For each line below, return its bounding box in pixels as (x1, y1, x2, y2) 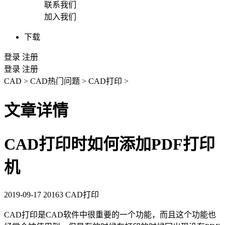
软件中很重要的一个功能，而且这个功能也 (63, 210, 216, 219)
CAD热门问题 (30, 77, 80, 86)
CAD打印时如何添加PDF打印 (4, 135, 215, 153)
